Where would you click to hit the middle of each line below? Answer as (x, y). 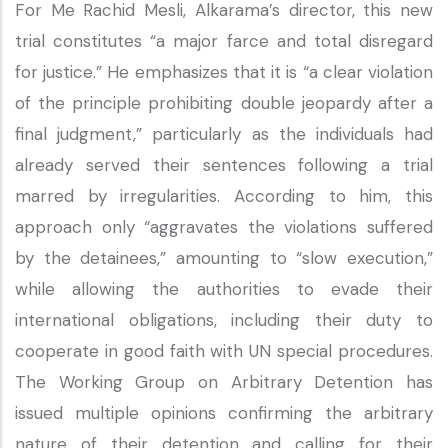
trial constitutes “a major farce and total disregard (224, 41)
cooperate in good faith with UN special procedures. (224, 351)
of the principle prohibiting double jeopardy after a (224, 103)
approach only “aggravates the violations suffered (224, 227)
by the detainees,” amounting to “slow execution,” (224, 258)
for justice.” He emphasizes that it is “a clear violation (224, 72)
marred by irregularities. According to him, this (224, 196)
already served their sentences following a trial (224, 165)
